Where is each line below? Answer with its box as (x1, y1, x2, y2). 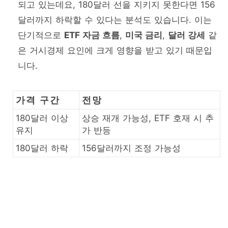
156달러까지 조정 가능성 (82, 143, 181, 154)
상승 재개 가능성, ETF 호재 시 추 (82, 113, 214, 124)
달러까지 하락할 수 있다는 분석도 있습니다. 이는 (18, 15, 212, 25)
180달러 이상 (16, 113, 68, 124)
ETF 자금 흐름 (64, 30, 120, 41)
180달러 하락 (16, 143, 68, 154)
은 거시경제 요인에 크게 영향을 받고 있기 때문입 (18, 45, 212, 56)
